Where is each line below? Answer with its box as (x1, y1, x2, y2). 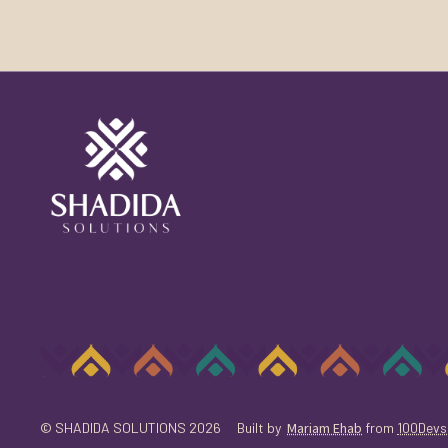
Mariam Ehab (287, 418, 362, 439)
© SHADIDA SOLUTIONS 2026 (40, 418, 221, 436)
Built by (237, 418, 287, 436)
